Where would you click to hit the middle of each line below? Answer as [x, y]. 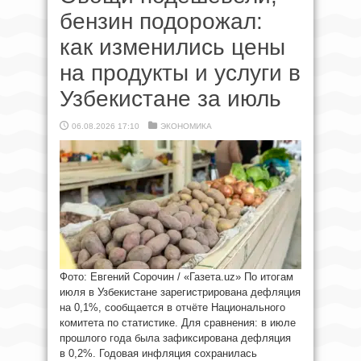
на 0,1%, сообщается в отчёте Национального [172, 307]
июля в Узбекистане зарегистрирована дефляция [180, 292]
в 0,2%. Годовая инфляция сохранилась [158, 353]
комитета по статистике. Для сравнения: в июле [178, 323]
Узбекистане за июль [170, 99]
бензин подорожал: [161, 21]
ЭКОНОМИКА [186, 126]
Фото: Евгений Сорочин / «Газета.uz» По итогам [176, 277]
